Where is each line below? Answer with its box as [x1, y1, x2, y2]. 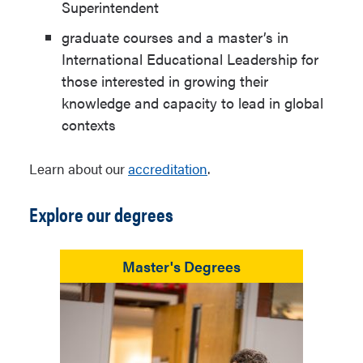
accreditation [128, 159, 207, 178]
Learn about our [29, 159, 128, 178]
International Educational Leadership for [62, 49, 318, 69]
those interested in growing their [62, 70, 268, 91]
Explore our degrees [29, 200, 173, 228]
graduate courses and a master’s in [62, 27, 288, 47]
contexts [62, 114, 116, 135]
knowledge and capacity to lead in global [62, 92, 323, 113]
